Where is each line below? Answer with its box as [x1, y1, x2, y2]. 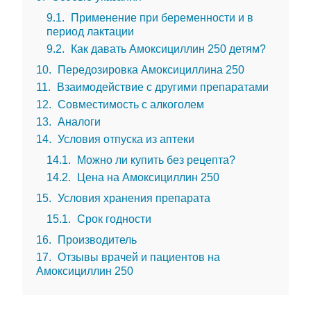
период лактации [47, 25, 134, 37]
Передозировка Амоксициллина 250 [55, 63, 244, 76]
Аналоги [55, 115, 101, 128]
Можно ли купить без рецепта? [74, 153, 235, 166]
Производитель [55, 233, 137, 246]
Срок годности [74, 212, 151, 225]
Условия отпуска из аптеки [55, 133, 194, 145]
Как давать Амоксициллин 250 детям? [68, 42, 266, 55]
